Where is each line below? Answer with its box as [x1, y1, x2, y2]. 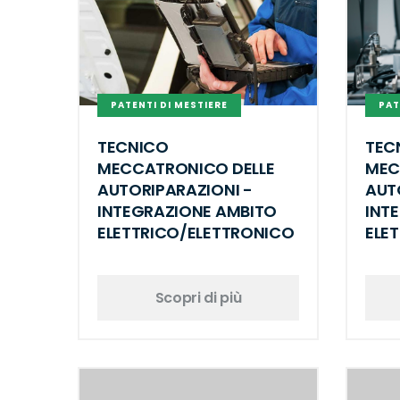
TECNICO [97, 136, 169, 159]
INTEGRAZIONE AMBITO [97, 200, 277, 223]
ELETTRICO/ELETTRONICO [97, 221, 295, 245]
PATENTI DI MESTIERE [111, 97, 228, 112]
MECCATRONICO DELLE [97, 157, 275, 180]
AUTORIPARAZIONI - [97, 179, 253, 202]
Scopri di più [154, 287, 242, 308]
